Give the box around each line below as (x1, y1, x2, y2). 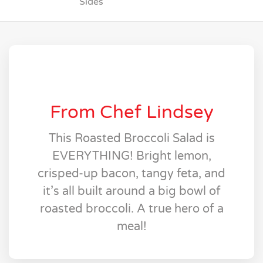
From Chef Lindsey (49, 102, 214, 124)
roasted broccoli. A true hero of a (39, 202, 224, 217)
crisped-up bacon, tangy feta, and (38, 167, 225, 181)
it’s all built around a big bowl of (42, 184, 221, 199)
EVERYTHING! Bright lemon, (52, 149, 211, 164)
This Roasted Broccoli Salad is (48, 131, 215, 146)
